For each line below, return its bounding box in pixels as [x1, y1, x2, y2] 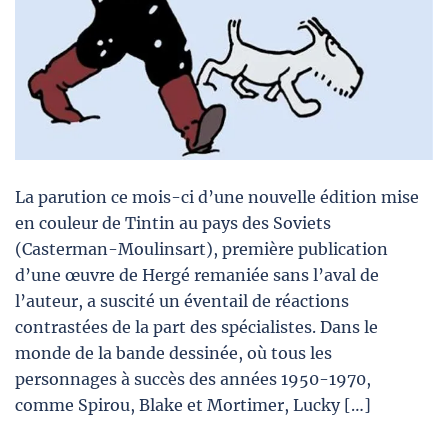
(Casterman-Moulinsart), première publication [15, 238, 388, 259]
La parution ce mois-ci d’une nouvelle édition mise [15, 186, 419, 207]
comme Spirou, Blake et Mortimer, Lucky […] [15, 394, 371, 415]
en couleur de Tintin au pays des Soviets [15, 212, 331, 233]
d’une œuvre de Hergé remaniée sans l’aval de [15, 264, 379, 285]
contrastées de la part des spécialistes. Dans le [15, 316, 378, 337]
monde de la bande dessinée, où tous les [15, 342, 332, 363]
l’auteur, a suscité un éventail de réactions [15, 290, 349, 311]
